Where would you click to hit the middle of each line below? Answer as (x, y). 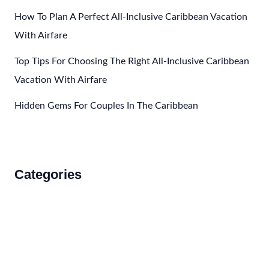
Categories (48, 174)
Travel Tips (36, 255)
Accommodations (51, 192)
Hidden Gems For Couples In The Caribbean (106, 106)
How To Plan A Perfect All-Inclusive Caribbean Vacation (131, 17)
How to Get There (52, 234)
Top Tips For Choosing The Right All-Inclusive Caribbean (131, 61)
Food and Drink (47, 213)
